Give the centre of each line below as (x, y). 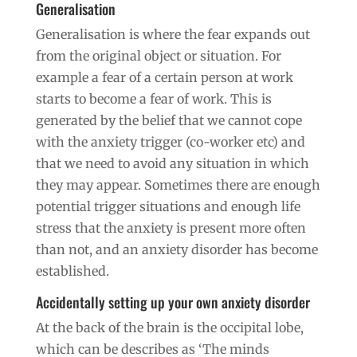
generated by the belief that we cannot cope (169, 120)
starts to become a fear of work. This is (153, 98)
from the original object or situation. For (158, 55)
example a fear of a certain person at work (164, 77)
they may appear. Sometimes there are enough (178, 184)
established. (72, 271)
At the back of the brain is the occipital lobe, (169, 327)
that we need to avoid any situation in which (172, 163)
